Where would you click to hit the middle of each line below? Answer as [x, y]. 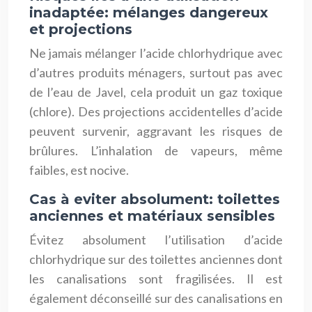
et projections [81, 29]
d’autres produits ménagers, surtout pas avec [156, 72]
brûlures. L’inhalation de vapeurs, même [156, 150]
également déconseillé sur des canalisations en [156, 298]
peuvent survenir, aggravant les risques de [156, 131]
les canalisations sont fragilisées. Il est [156, 278]
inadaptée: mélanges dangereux [149, 12]
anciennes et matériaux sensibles [152, 216]
